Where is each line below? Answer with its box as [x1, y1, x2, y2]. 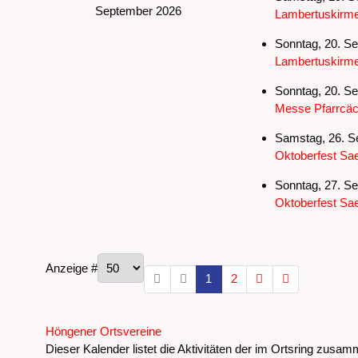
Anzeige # [46, 261, 97, 275]
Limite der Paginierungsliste [45, 253, 188, 268]
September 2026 [94, 3, 181, 18]
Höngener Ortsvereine [46, 324, 161, 339]
